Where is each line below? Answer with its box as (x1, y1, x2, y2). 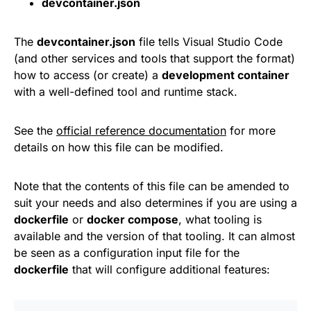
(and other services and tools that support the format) (14, 51, 295, 65)
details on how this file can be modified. (14, 140, 224, 154)
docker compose (87, 212, 178, 226)
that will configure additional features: (69, 262, 270, 276)
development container (162, 67, 289, 82)
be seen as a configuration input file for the (14, 245, 239, 260)
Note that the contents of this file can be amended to (14, 178, 289, 193)
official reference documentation (56, 123, 226, 137)
